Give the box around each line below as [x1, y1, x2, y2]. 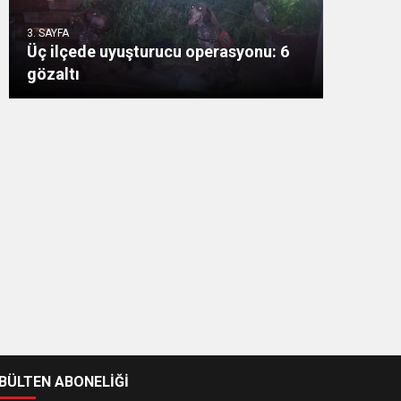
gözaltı [27, 64, 80, 83]
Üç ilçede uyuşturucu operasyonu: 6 [27, 42, 289, 61]
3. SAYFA [27, 27, 69, 39]
